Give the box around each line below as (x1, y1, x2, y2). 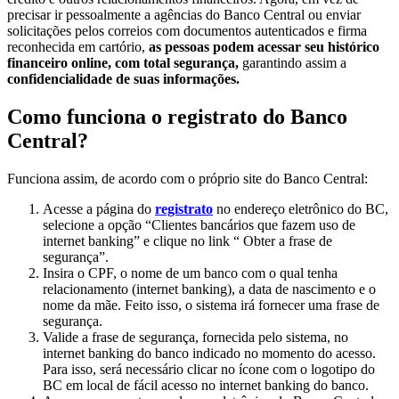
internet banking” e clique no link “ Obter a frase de (43, 232, 332, 248)
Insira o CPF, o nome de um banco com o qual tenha (43, 265, 338, 281)
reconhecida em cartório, (7, 39, 145, 55)
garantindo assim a (239, 55, 346, 71)
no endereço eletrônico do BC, (213, 200, 388, 216)
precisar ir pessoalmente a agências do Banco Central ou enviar (7, 7, 361, 23)
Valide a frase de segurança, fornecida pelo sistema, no (43, 329, 348, 345)
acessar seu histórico (257, 39, 379, 55)
